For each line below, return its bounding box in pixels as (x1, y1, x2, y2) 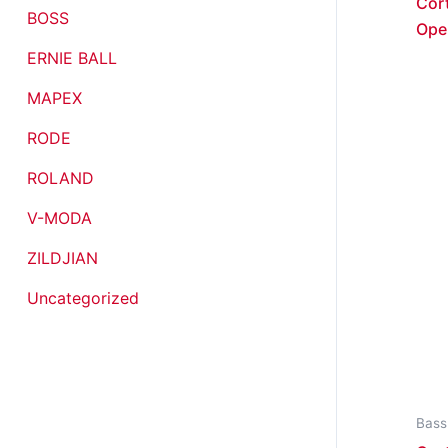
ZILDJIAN (27, 247, 98, 268)
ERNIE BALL (27, 47, 117, 68)
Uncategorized (27, 287, 139, 308)
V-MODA (27, 207, 92, 228)
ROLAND (27, 167, 94, 188)
